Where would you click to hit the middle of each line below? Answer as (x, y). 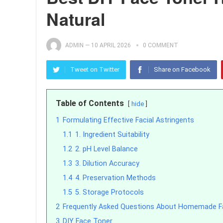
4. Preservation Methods (115, 178)
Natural (76, 19)
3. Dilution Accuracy (107, 164)
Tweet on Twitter (95, 69)
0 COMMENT (161, 45)
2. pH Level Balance (107, 149)
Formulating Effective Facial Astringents (128, 120)
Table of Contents (90, 103)
